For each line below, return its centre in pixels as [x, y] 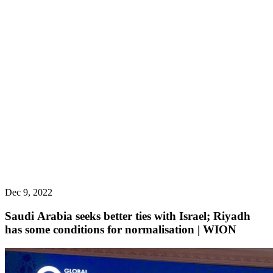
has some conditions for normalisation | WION [121, 229]
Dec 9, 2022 [29, 193]
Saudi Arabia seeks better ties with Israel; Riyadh [128, 216]
